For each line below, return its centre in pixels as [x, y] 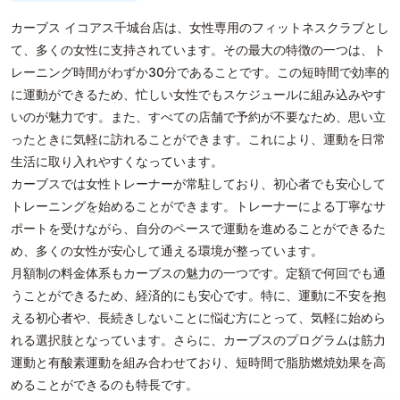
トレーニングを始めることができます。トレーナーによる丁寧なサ [198, 206]
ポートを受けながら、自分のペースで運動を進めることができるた [198, 228]
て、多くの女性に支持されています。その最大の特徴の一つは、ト [198, 50]
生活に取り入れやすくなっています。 [117, 161]
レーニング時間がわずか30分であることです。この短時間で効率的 [200, 72]
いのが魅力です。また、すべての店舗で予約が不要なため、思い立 [198, 117]
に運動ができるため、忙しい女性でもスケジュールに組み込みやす [198, 94]
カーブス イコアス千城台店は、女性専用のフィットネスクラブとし [200, 27]
